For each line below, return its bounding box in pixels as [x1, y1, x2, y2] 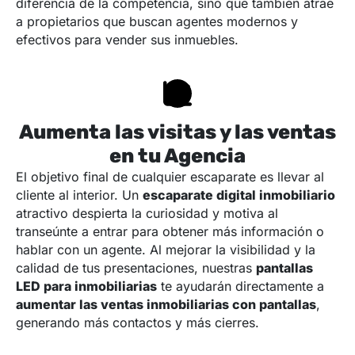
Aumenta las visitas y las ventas [19, 120, 336, 144]
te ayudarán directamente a [157, 278, 324, 295]
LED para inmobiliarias [16, 278, 157, 295]
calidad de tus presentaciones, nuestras [16, 260, 256, 277]
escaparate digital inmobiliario [143, 187, 335, 204]
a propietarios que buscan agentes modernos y [16, 13, 298, 30]
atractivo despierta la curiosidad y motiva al [16, 205, 278, 222]
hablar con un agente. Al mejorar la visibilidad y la [16, 242, 315, 258]
